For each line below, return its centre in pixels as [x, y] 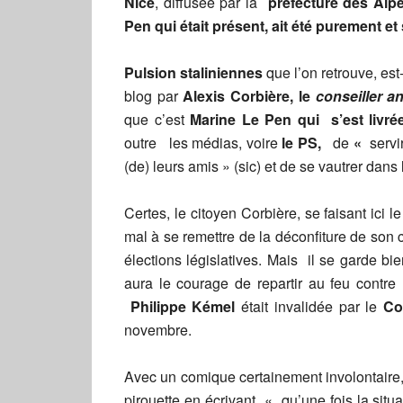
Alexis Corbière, [241, 96]
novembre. [158, 330]
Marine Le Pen [244, 119]
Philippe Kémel [183, 306]
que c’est [157, 119]
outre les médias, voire [201, 143]
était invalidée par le [309, 306]
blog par [154, 96]
